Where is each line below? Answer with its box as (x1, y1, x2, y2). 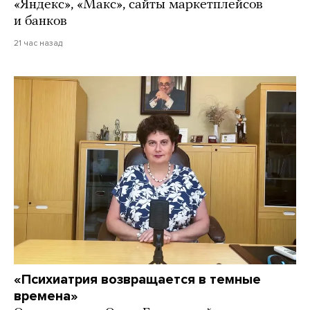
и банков (14, 15, 67, 29)
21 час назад (14, 38, 62, 48)
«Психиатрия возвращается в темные (14, 271, 261, 289)
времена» (14, 288, 78, 305)
